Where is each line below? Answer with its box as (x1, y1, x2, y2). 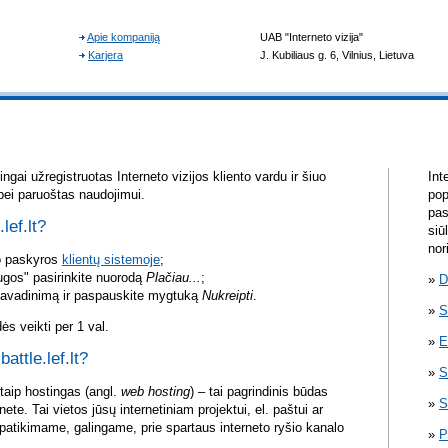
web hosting (121, 384, 190, 400)
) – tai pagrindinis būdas (190, 384, 328, 400)
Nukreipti (202, 288, 253, 304)
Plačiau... (146, 270, 201, 286)
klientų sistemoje (62, 252, 160, 268)
